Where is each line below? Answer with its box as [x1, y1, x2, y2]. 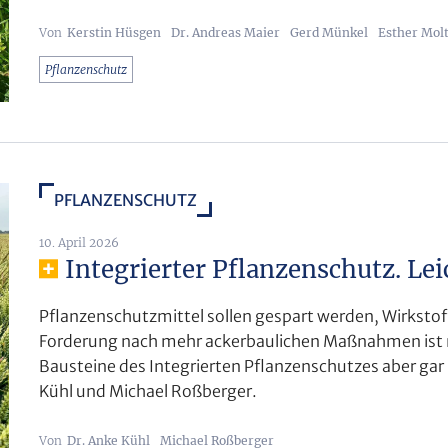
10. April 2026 [39, 235, 119, 251]
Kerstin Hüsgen [67, 24, 161, 40]
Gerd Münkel [290, 24, 368, 40]
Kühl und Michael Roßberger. [39, 381, 257, 402]
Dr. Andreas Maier [171, 24, 280, 40]
